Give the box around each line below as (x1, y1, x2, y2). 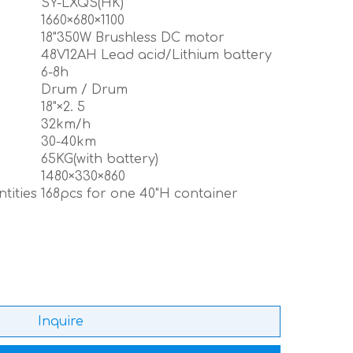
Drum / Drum (40, 83, 128, 97)
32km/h (40, 117, 91, 132)
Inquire (37, 314, 84, 329)
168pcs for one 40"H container (40, 187, 242, 201)
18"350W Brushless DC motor (40, 31, 225, 45)
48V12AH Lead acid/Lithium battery (40, 48, 272, 62)
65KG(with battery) (40, 152, 158, 166)
